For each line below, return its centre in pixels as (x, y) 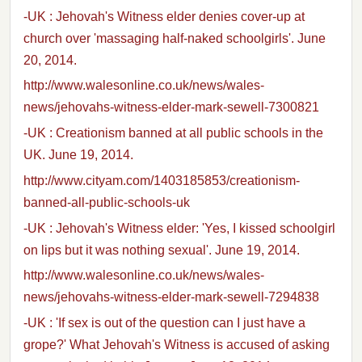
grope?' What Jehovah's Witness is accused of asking (177, 345)
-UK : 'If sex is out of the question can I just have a (164, 323)
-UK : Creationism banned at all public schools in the (173, 133)
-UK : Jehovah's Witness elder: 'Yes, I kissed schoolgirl (179, 228)
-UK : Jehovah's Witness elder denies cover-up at (164, 16)
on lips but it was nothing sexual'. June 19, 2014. (162, 250)
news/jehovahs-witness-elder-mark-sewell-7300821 (171, 107)
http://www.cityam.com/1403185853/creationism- (162, 180)
